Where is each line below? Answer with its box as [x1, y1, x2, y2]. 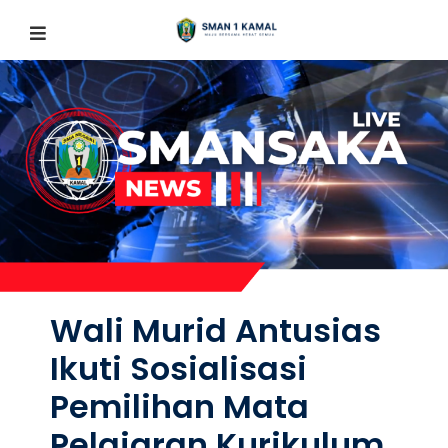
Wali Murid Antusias [50, 308, 381, 354]
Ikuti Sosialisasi [50, 346, 307, 392]
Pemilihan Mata [50, 384, 309, 430]
